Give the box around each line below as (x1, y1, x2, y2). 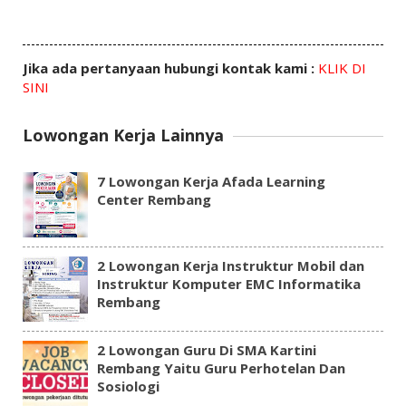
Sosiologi (96, 377, 159, 396)
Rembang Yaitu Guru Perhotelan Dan (96, 359, 345, 378)
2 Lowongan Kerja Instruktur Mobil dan (96, 256, 364, 275)
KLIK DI (317, 59, 366, 78)
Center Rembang (96, 190, 211, 209)
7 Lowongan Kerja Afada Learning (96, 172, 325, 191)
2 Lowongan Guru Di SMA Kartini (96, 341, 316, 360)
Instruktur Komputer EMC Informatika (96, 275, 361, 294)
